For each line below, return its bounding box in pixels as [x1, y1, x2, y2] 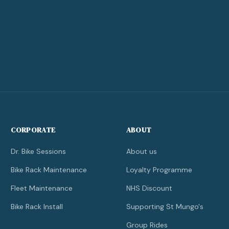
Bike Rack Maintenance [11, 165, 87, 174]
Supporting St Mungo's [126, 202, 203, 211]
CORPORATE [11, 125, 56, 135]
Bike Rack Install [11, 202, 63, 211]
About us [126, 147, 157, 156]
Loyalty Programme [126, 165, 192, 174]
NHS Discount [126, 184, 172, 193]
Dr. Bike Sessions [11, 147, 66, 156]
